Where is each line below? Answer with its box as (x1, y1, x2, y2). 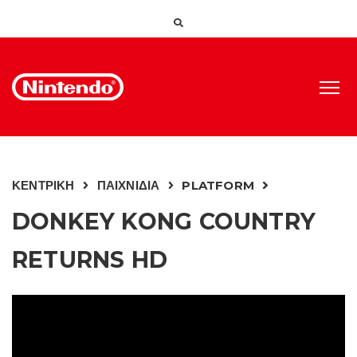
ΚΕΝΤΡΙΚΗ (12, 178, 75, 193)
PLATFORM (182, 178, 255, 193)
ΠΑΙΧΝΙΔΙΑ (96, 178, 160, 193)
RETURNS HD (12, 246, 168, 273)
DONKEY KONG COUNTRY (12, 208, 316, 235)
